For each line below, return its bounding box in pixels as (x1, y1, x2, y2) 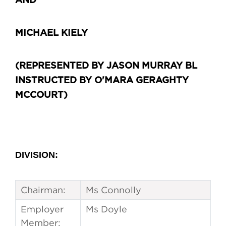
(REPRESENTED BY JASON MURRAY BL (15, 62, 197, 71)
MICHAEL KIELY (15, 29, 88, 38)
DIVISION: (15, 150, 58, 160)
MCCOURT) (15, 91, 68, 100)
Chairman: (21, 185, 66, 195)
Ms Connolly (86, 185, 141, 195)
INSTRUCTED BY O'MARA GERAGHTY (15, 76, 189, 86)
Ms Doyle (86, 204, 127, 214)
